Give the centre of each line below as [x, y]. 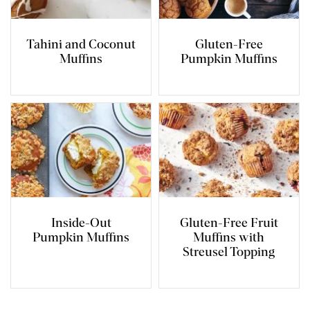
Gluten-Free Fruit [229, 223]
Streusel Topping [229, 252]
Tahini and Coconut [81, 45]
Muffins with [229, 238]
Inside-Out [81, 223]
